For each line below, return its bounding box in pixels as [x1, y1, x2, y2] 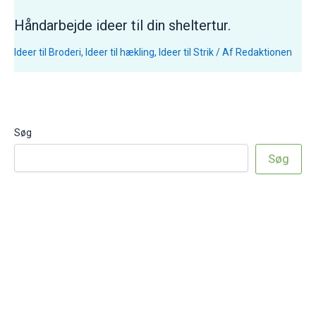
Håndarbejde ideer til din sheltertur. [14, 16, 231, 34]
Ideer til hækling [85, 46, 154, 58]
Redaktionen [236, 46, 292, 58]
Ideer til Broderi [14, 46, 81, 58]
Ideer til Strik [159, 46, 214, 58]
